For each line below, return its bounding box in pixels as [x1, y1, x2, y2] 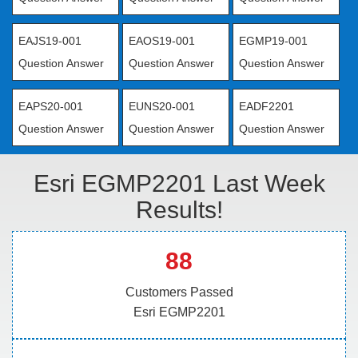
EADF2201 [238, 100, 294, 113]
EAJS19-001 [18, 34, 82, 47]
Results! [135, 197, 223, 223]
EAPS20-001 [18, 100, 83, 113]
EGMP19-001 [238, 34, 308, 47]
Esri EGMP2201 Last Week [33, 170, 325, 197]
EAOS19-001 [128, 34, 195, 47]
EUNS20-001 [128, 100, 195, 113]
